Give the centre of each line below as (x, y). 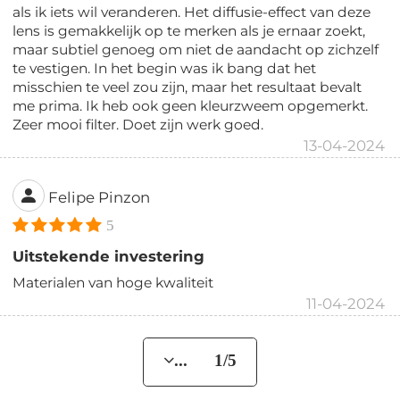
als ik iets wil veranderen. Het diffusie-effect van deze (192, 12)
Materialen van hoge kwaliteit (113, 282)
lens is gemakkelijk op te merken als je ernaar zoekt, (189, 30)
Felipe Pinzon (100, 198)
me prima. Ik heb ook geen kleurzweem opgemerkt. (191, 105)
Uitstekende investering (109, 256)
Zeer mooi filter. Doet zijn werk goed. (138, 124)
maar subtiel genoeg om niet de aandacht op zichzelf (196, 49)
